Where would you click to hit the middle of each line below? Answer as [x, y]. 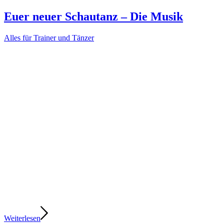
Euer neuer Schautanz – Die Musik [93, 16]
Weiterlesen [22, 218]
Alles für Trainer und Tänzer [49, 37]
